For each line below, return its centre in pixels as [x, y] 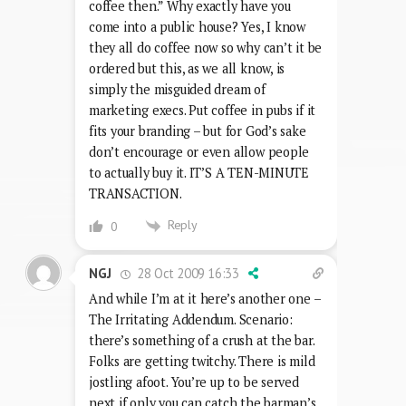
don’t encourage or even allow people [199, 152]
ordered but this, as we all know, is [187, 69]
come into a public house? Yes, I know [198, 27]
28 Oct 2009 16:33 [186, 273]
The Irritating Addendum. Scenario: [191, 319]
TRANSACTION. [135, 194]
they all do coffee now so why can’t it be [206, 48]
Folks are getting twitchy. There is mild [202, 361]
